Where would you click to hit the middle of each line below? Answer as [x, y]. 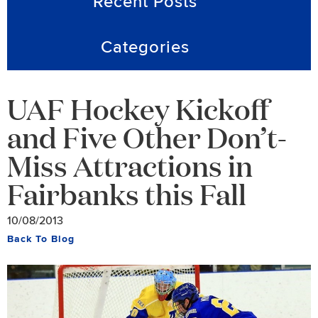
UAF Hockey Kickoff [138, 108]
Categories [145, 47]
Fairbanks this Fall [127, 193]
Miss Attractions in [130, 165]
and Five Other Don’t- [147, 137]
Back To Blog [41, 239]
